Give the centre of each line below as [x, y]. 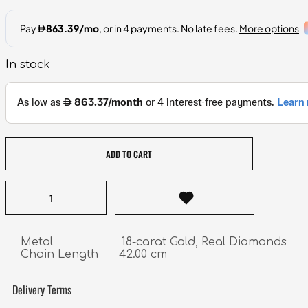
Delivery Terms [42, 290]
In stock [28, 64]
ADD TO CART [129, 154]
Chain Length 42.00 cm [94, 255]
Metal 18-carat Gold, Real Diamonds [154, 242]
